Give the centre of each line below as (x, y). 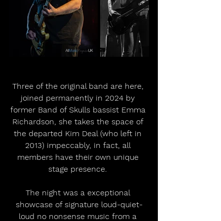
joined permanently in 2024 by (79, 98)
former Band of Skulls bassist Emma (79, 110)
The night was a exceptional (79, 193)
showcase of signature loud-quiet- (79, 205)
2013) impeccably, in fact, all (79, 146)
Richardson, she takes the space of (79, 122)
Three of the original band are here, (79, 86)
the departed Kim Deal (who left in (79, 134)
